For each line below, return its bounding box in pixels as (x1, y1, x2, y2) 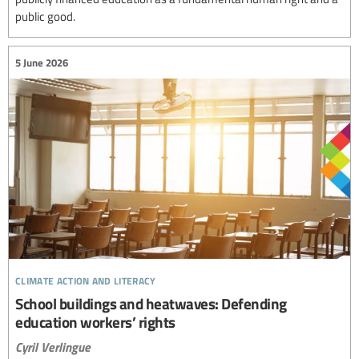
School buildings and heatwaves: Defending (15, 292, 287, 315)
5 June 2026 (15, 54, 68, 70)
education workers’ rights (15, 311, 175, 333)
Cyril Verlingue (15, 337, 91, 357)
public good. (15, 8, 75, 25)
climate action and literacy (15, 268, 156, 289)
